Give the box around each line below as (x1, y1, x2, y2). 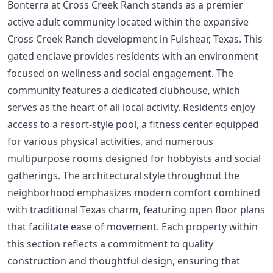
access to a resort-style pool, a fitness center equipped (7, 117, 259, 131)
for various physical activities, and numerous (7, 134, 213, 148)
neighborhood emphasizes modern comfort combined (7, 185, 260, 199)
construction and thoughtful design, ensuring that (7, 253, 240, 268)
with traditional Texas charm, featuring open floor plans (7, 202, 265, 216)
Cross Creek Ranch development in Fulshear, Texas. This (7, 32, 263, 46)
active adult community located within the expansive (7, 15, 249, 29)
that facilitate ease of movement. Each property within (7, 219, 258, 233)
